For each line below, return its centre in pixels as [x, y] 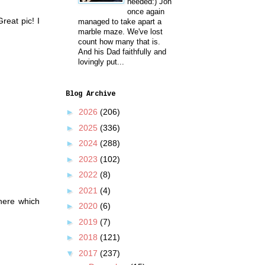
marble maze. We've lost [120, 32]
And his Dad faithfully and [122, 52]
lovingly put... [101, 62]
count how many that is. [119, 42]
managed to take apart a [120, 22]
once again [146, 12]
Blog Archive [91, 94]
